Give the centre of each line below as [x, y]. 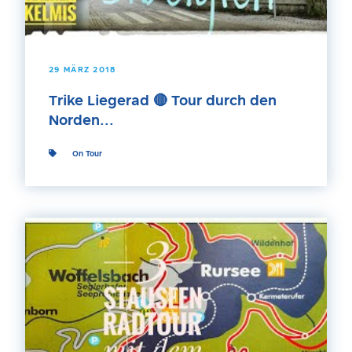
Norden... [81, 121]
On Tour [87, 154]
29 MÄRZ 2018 [82, 70]
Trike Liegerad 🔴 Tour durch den [163, 101]
